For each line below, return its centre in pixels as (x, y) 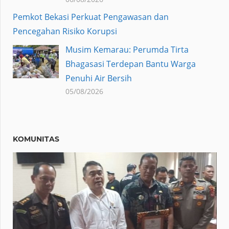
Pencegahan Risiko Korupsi (65, 31)
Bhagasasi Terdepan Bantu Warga (130, 64)
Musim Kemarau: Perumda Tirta (127, 50)
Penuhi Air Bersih (98, 78)
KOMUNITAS (36, 139)
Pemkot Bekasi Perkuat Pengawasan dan (91, 17)
